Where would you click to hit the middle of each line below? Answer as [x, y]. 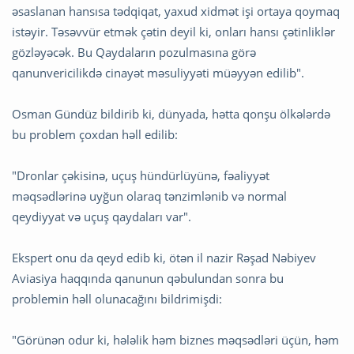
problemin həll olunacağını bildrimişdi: [117, 299]
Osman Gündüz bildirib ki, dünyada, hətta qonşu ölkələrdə [171, 114]
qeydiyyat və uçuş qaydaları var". [102, 217]
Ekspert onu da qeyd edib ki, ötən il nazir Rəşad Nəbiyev [164, 258]
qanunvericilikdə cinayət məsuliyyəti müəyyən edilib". [158, 73]
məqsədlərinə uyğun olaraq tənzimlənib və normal [149, 196]
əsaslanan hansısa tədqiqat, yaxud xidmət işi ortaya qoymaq [176, 11]
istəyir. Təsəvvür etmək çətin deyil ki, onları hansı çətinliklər [173, 32]
